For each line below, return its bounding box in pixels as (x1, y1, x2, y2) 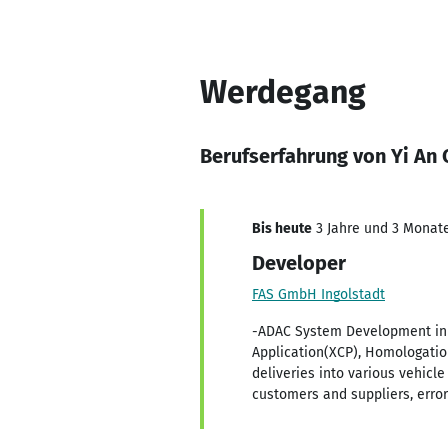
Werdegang (200, 73, 366, 111)
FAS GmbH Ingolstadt (252, 286, 385, 303)
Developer (252, 251, 346, 275)
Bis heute (252, 220, 312, 237)
